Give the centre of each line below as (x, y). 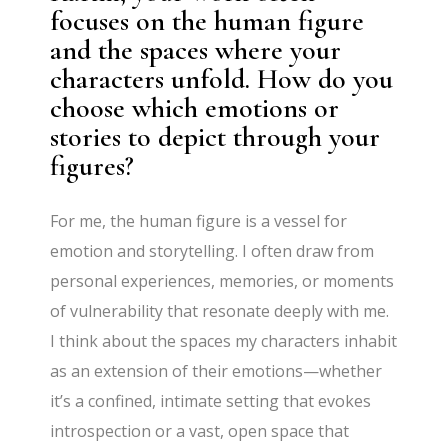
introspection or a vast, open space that (200, 430)
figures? (92, 165)
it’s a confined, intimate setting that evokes (211, 400)
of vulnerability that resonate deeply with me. (220, 310)
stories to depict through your (215, 136)
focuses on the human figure (207, 20)
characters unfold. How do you (222, 78)
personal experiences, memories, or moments (222, 280)
